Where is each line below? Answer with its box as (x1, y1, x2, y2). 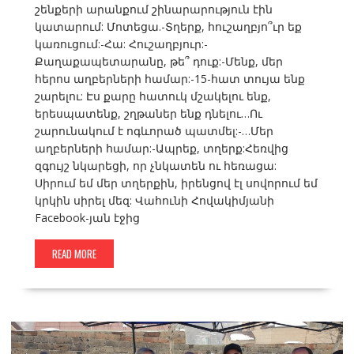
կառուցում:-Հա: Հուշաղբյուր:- (34, 36, 208, 52)
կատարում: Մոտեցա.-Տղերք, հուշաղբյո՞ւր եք (34, 19, 302, 35)
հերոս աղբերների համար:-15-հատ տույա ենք (34, 71, 305, 87)
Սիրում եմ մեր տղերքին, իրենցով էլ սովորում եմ (34, 175, 318, 191)
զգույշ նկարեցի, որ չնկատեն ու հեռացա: (34, 158, 277, 174)
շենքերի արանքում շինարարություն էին (34, 2, 273, 17)
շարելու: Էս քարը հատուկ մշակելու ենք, (34, 88, 271, 104)
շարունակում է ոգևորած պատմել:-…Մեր (34, 123, 273, 139)
